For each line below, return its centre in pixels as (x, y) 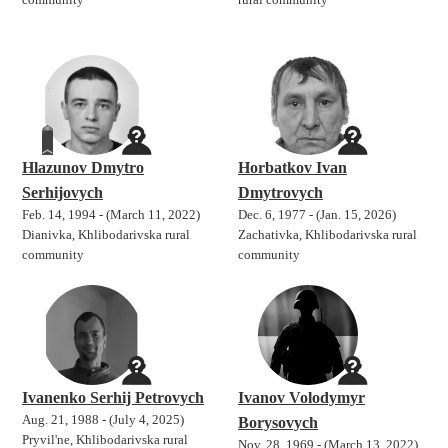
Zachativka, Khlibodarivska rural (327, 235)
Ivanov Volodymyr (301, 398)
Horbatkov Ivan (292, 168)
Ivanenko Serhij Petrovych (113, 398)
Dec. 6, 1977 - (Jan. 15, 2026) (316, 215)
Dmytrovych (280, 193)
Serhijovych (62, 193)
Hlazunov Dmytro (83, 168)
